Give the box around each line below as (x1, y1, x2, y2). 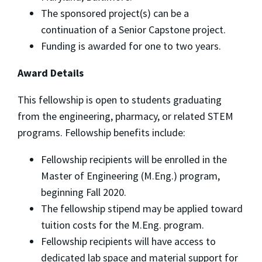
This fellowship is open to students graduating (18, 93, 222, 107)
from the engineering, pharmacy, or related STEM (18, 109, 233, 123)
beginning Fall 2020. (41, 185, 126, 199)
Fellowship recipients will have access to (41, 235, 216, 249)
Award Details (18, 66, 84, 80)
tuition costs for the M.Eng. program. (41, 218, 204, 232)
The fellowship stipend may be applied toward (41, 202, 243, 216)
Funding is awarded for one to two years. (41, 39, 221, 53)
